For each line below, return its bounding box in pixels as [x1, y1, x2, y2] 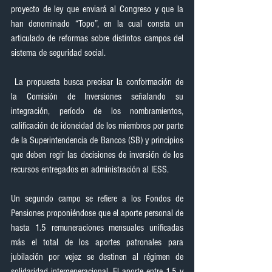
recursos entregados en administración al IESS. [11, 164, 169, 175]
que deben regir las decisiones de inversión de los [11, 149, 183, 160]
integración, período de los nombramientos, [11, 106, 183, 117]
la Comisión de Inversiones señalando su [11, 91, 183, 102]
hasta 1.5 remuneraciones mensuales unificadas [11, 222, 183, 233]
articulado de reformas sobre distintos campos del [11, 33, 183, 44]
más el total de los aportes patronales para [11, 237, 183, 248]
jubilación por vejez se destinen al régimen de [11, 251, 183, 262]
